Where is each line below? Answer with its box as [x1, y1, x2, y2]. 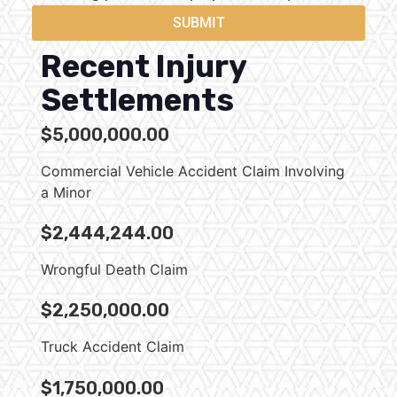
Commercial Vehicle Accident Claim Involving [41, 161, 345, 180]
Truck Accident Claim [41, 338, 184, 356]
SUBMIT [172, 13, 225, 31]
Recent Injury [41, 47, 246, 85]
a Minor [41, 183, 91, 201]
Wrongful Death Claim [41, 261, 188, 279]
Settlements [41, 81, 234, 119]
